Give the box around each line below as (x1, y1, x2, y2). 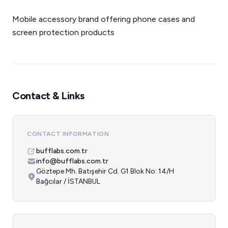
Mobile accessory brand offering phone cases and (12, 14, 195, 24)
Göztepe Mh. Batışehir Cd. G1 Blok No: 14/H (36, 167, 174, 176)
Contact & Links (12, 90, 84, 102)
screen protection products (12, 27, 115, 37)
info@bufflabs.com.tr (36, 157, 108, 165)
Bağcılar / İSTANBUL (36, 177, 100, 186)
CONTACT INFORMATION (27, 130, 109, 137)
